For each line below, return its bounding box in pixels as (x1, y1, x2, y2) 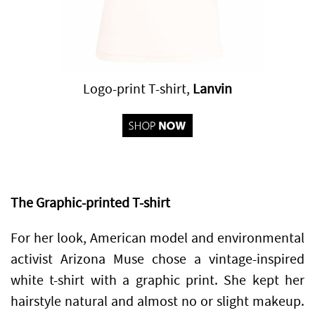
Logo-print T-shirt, (83, 79, 193, 98)
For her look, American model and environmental (11, 229, 304, 247)
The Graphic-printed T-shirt (11, 194, 170, 212)
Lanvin (193, 79, 232, 98)
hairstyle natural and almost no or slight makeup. (11, 292, 304, 310)
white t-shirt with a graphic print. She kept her (11, 271, 304, 289)
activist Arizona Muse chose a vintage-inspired (11, 250, 304, 268)
